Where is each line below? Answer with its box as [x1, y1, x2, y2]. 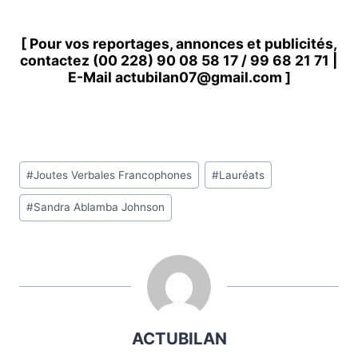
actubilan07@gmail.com [114, 68, 282, 86]
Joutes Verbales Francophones [34, 168, 193, 181]
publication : [18, 222, 97, 239]
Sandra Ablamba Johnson [34, 201, 165, 214]
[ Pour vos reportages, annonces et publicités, [21, 34, 337, 52]
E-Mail [67, 68, 115, 86]
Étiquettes [18, 157, 83, 174]
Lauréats [219, 168, 265, 181]
